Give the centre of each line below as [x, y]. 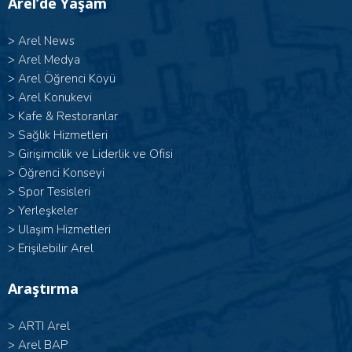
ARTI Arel [44, 326]
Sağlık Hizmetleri [63, 136]
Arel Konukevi [55, 98]
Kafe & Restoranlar [68, 117]
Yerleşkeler [48, 211]
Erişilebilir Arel [56, 249]
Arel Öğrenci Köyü [67, 79]
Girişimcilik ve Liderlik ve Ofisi [95, 154]
